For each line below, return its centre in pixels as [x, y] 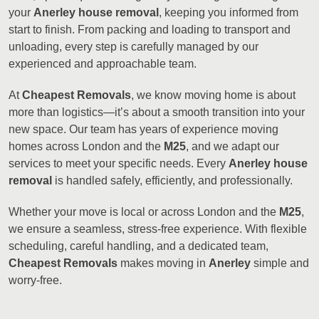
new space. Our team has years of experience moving [143, 129]
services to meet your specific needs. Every [119, 163]
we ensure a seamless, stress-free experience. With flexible [158, 229]
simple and [280, 263]
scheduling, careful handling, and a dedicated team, [138, 246]
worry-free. [35, 280]
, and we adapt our [232, 146]
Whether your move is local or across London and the [144, 211]
